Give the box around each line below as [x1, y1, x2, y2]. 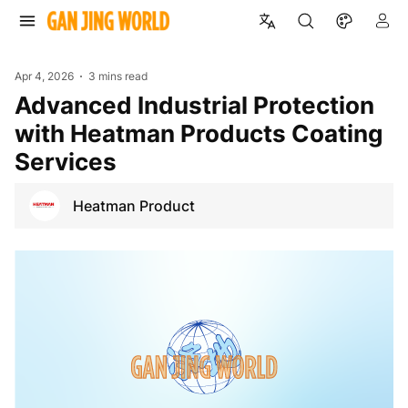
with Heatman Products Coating [15, 118, 382, 148]
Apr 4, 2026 [15, 69, 74, 83]
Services [15, 147, 117, 176]
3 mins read [88, 69, 148, 83]
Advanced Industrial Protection [15, 90, 31, 119]
